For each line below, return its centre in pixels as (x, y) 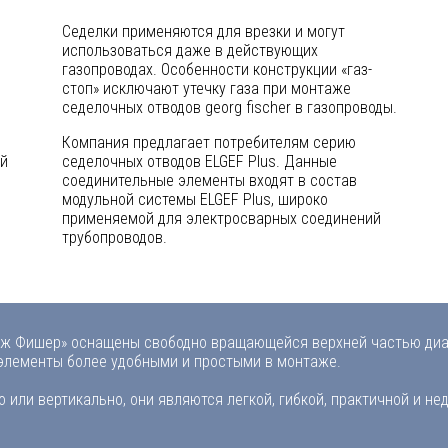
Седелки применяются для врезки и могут (203, 31)
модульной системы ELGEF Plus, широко (195, 199)
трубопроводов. (114, 237)
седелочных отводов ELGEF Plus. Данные (199, 161)
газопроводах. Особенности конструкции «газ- (217, 69)
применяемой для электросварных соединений (221, 218)
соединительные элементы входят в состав (209, 180)
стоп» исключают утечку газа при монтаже (206, 88)
